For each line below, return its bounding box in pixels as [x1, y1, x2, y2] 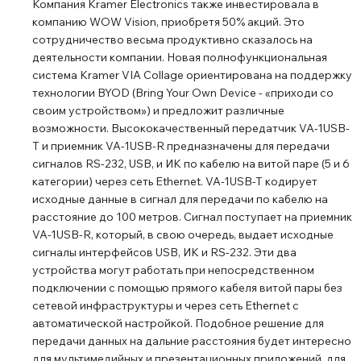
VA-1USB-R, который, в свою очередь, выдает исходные [32, 227, 334, 242]
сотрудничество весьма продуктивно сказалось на [32, 32, 313, 47]
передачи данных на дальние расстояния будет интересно [32, 334, 351, 348]
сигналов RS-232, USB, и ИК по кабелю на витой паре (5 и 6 [32, 156, 350, 171]
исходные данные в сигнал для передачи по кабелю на [32, 192, 328, 206]
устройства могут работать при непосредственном [32, 263, 314, 277]
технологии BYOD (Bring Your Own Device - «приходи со [32, 85, 334, 100]
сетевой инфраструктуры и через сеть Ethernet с [32, 298, 299, 313]
